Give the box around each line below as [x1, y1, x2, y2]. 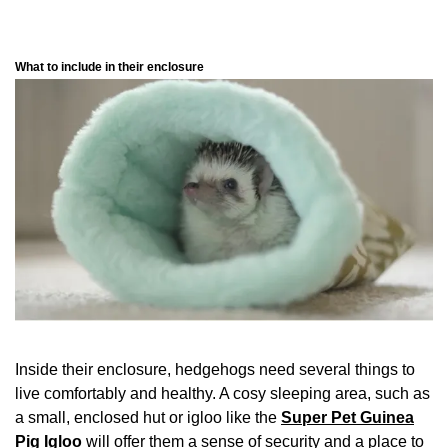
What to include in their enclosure [15, 59, 204, 74]
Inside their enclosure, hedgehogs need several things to [15, 361, 415, 379]
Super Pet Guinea [281, 409, 414, 427]
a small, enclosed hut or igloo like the [15, 409, 281, 427]
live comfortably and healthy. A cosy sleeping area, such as [15, 385, 430, 403]
